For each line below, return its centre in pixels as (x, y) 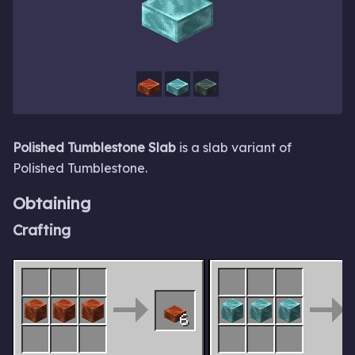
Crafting (42, 231)
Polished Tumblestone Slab (94, 147)
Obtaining (52, 203)
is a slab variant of (234, 147)
